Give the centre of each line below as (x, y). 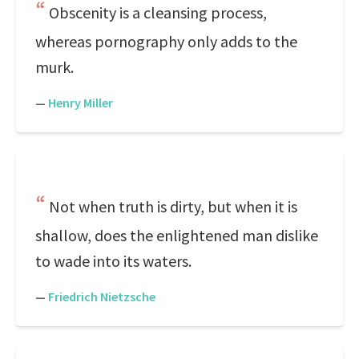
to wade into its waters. (113, 261)
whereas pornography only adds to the (166, 41)
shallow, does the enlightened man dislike (177, 235)
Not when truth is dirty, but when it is (173, 206)
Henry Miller (81, 103)
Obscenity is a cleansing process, (158, 12)
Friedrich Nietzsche (102, 296)
